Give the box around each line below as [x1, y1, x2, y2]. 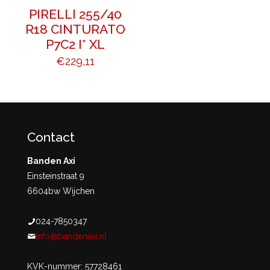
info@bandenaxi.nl [36, 231, 107, 242]
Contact [27, 130, 75, 145]
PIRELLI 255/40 [28, 7, 122, 22]
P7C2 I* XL [45, 37, 105, 52]
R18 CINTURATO [25, 22, 125, 37]
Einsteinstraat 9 [27, 171, 84, 181]
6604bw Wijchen [27, 186, 95, 196]
